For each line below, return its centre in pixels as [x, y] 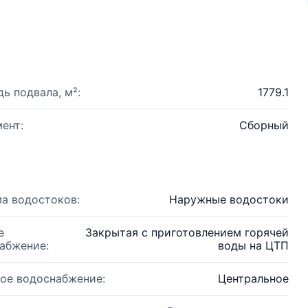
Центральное [253, 278]
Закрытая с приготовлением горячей [187, 232]
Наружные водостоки [229, 199]
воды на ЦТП [253, 245]
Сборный [264, 125]
